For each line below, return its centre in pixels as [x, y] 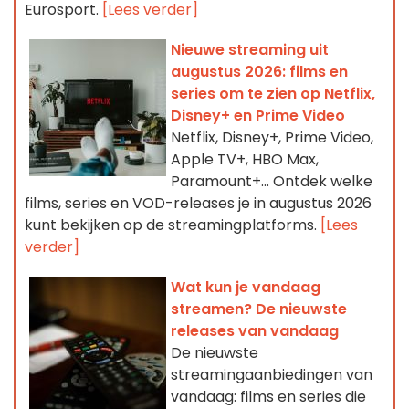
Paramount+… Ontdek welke [272, 181]
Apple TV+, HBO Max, [245, 159]
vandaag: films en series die [268, 396]
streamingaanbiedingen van [272, 374]
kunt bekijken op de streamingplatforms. [173, 225]
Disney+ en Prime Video [258, 115]
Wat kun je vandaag [246, 287]
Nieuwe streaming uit [250, 49]
